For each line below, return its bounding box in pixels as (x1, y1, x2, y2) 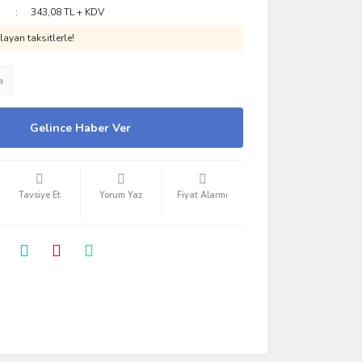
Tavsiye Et (18, 189, 61, 201)
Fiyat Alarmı (177, 189, 229, 201)
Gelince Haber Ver (30, 120, 132, 136)
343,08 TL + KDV (31, 6, 105, 19)
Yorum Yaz (99, 189, 143, 201)
